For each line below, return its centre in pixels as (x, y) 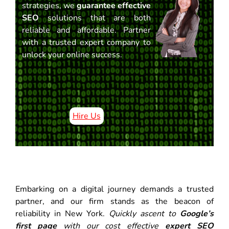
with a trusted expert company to (86, 43)
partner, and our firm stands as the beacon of (114, 202)
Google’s (197, 214)
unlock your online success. (78, 55)
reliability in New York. (60, 214)
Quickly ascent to (142, 214)
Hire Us (86, 116)
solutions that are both (95, 18)
